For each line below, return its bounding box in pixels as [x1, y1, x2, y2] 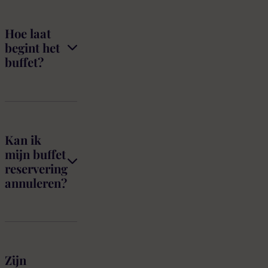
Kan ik [5, 131, 41, 148]
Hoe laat [5, 25, 51, 42]
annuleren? [5, 174, 67, 191]
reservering [5, 160, 68, 176]
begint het [5, 39, 60, 56]
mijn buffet [5, 145, 66, 162]
